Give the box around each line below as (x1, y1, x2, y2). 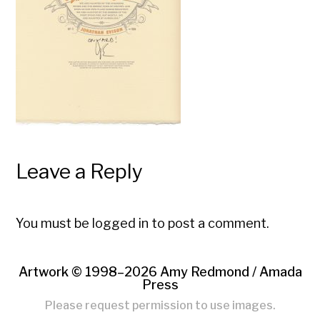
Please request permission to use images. (44, 299, 276, 312)
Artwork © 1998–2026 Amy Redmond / (18, 264, 259, 279)
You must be (16, 216, 93, 231)
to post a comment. (149, 216, 270, 231)
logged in (92, 216, 149, 231)
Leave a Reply (16, 159, 144, 184)
